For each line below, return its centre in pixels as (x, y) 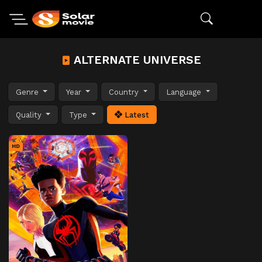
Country (125, 92)
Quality (30, 115)
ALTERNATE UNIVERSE (136, 60)
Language (185, 92)
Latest (136, 115)
